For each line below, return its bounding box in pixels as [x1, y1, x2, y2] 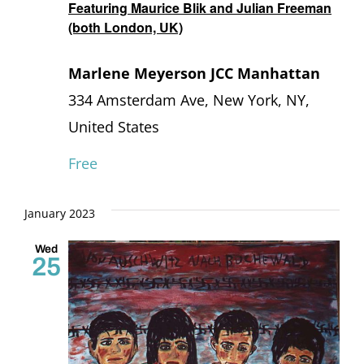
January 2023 [24, 205, 95, 221]
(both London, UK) [68, 17, 183, 37]
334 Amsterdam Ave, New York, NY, [68, 89, 310, 110]
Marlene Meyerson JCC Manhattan [68, 63, 320, 83]
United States [68, 116, 159, 136]
